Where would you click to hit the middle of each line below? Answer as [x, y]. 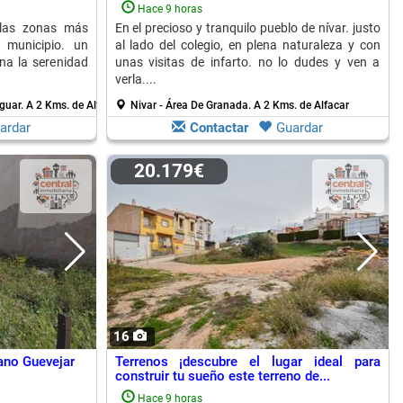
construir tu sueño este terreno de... [222, 376]
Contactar [219, 128]
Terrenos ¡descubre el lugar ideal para [247, 362]
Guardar [300, 128]
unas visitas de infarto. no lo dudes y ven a [247, 62]
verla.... [135, 79]
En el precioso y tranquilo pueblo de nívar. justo [247, 28]
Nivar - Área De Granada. [192, 105]
